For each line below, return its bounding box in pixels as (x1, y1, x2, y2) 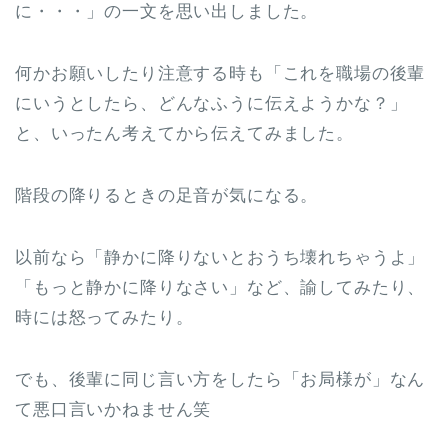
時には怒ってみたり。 (15, 308, 194, 328)
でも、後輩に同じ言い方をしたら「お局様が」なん (15, 370, 426, 390)
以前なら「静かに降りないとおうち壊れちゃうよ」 (15, 248, 426, 268)
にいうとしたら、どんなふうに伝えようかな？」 (15, 94, 408, 114)
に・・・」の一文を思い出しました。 (15, 2, 319, 22)
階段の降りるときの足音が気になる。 (15, 186, 319, 206)
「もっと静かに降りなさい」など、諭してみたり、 (15, 278, 426, 298)
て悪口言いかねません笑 (15, 400, 212, 420)
